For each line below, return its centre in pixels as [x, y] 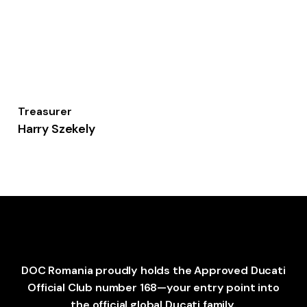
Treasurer [45, 111]
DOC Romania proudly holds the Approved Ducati [153, 271]
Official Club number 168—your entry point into [153, 288]
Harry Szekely [56, 128]
